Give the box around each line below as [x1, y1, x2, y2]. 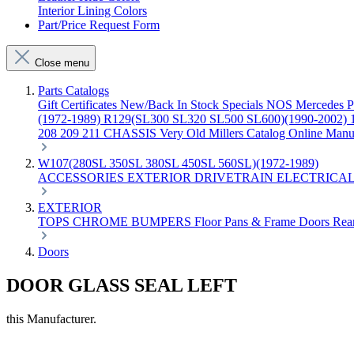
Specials [222, 98, 266, 111]
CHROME [73, 215, 131, 228]
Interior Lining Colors [38, 4, 147, 17]
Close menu [35, 57, 89, 69]
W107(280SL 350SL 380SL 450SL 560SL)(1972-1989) [38, 156, 318, 170]
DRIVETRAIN [194, 171, 277, 184]
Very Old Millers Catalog [160, 126, 288, 140]
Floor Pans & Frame [194, 215, 299, 228]
